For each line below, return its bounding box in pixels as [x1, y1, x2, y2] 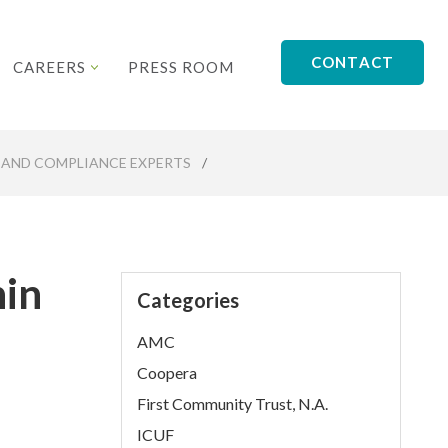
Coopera [137, 363, 198, 382]
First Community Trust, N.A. [137, 394, 329, 413]
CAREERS [13, 58, 91, 76]
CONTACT [310, 53, 395, 71]
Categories [137, 288, 240, 312]
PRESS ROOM [128, 58, 235, 76]
